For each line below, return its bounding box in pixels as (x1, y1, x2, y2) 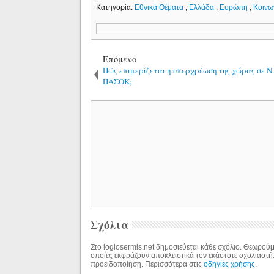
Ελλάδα (189, 2, 217, 12)
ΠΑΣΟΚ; (103, 75, 133, 87)
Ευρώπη (220, 2, 250, 12)
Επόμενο (103, 53, 137, 65)
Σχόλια (91, 216, 130, 232)
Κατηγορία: (96, 2, 135, 12)
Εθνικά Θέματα (135, 2, 186, 12)
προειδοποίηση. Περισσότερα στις (91, 259, 204, 268)
